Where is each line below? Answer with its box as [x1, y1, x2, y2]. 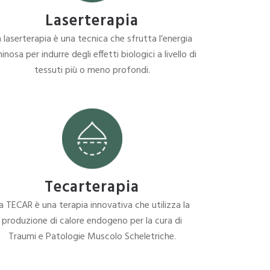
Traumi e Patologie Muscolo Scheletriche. [8, 229, 176, 245]
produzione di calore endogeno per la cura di [2, 213, 183, 229]
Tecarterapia [45, 175, 140, 200]
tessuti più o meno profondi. [34, 63, 150, 78]
